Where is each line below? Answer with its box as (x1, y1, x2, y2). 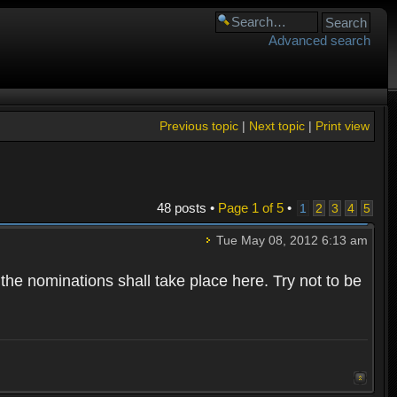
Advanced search (269, 33, 370, 48)
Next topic (248, 119, 305, 133)
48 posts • (156, 199, 218, 215)
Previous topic (159, 119, 238, 133)
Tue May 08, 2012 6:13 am (212, 232, 368, 247)
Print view (315, 119, 370, 133)
